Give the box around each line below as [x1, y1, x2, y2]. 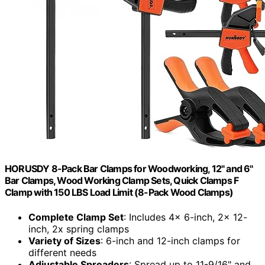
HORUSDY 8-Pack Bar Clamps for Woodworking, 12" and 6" [5, 163, 253, 175]
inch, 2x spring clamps [28, 222, 129, 235]
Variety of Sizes [28, 234, 101, 247]
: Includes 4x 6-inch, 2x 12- [124, 211, 247, 223]
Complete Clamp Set [28, 211, 124, 223]
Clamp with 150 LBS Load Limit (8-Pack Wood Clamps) [5, 186, 234, 199]
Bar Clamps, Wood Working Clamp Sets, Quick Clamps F [5, 174, 239, 187]
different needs [28, 246, 96, 258]
